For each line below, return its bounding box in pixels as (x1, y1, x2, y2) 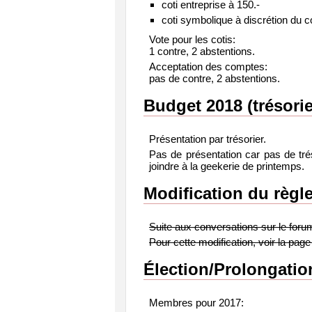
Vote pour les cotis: (149, 33, 235, 45)
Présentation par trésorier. (149, 132, 266, 145)
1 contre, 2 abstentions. (149, 45, 255, 57)
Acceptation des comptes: (149, 60, 267, 72)
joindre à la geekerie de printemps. (149, 159, 304, 172)
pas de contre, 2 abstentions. (149, 72, 280, 84)
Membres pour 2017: (149, 296, 244, 309)
